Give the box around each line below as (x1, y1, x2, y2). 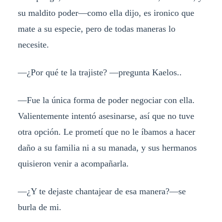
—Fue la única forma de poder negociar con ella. (17, 95, 195, 106)
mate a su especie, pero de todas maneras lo (17, 24, 175, 34)
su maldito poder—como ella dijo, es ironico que (17, 8, 194, 18)
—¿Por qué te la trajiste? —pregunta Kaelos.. (17, 67, 182, 78)
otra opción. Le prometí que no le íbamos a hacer (17, 127, 195, 137)
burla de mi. (17, 202, 61, 213)
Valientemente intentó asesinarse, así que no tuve (17, 111, 194, 121)
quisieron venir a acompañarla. (17, 159, 129, 169)
